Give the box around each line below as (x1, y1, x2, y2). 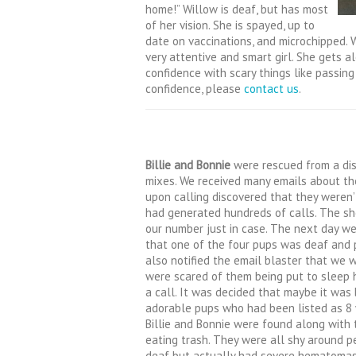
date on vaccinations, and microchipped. (145, 33, 350, 48)
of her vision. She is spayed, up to (145, 17, 315, 33)
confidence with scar (145, 64, 251, 80)
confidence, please (145, 80, 241, 96)
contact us (241, 80, 299, 96)
